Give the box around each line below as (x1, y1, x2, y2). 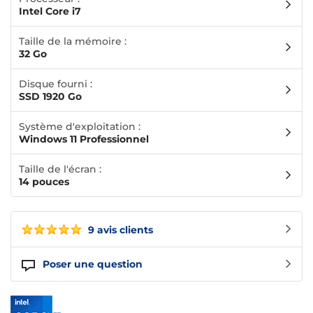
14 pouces (19, 175, 69, 189)
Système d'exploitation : (19, 120, 140, 133)
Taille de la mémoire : (19, 35, 126, 48)
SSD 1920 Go (19, 90, 82, 103)
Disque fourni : (19, 78, 92, 91)
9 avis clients (85, 224, 153, 237)
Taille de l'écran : (19, 163, 101, 176)
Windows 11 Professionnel (19, 133, 149, 146)
